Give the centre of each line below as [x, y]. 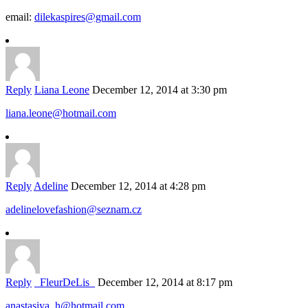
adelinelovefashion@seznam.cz [74, 210]
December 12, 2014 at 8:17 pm [165, 283]
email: [20, 17]
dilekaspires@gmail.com [88, 17]
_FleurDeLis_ [65, 283]
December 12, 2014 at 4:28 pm [138, 186]
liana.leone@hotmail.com [61, 113]
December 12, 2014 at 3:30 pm [159, 90]
